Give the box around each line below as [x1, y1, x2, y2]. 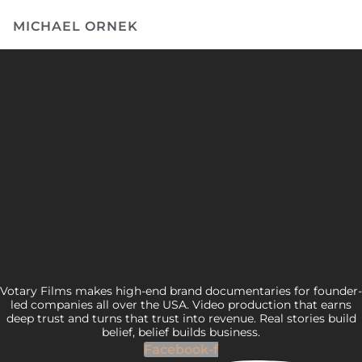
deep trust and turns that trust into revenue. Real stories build [6, 310, 356, 326]
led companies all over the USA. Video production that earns [11, 297, 351, 312]
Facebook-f [144, 341, 218, 357]
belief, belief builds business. [102, 324, 260, 339]
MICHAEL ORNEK [13, 19, 138, 35]
